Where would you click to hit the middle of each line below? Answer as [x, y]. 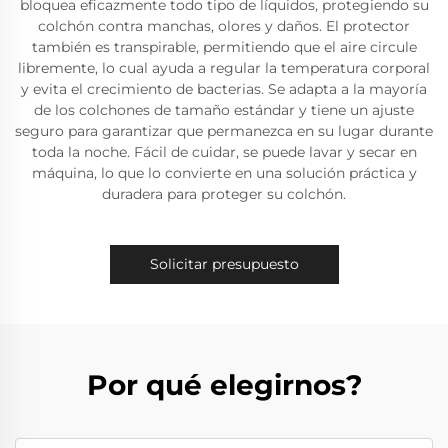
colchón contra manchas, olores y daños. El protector [224, 26]
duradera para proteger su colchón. [224, 194]
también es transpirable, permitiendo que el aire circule [224, 47]
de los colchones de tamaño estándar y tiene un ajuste [224, 110]
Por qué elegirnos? [224, 385]
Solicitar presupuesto [224, 264]
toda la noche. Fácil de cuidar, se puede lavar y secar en [224, 152]
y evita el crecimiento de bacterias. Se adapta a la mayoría [224, 89]
